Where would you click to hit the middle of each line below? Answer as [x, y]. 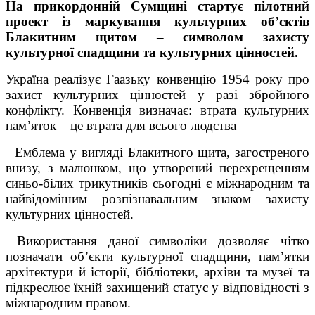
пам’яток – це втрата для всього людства [121, 125]
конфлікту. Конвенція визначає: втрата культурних [157, 110]
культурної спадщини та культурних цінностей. [152, 52]
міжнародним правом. [68, 302]
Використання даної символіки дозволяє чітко [157, 240]
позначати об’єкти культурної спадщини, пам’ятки [157, 256]
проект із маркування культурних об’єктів [157, 21]
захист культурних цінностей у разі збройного [157, 94]
